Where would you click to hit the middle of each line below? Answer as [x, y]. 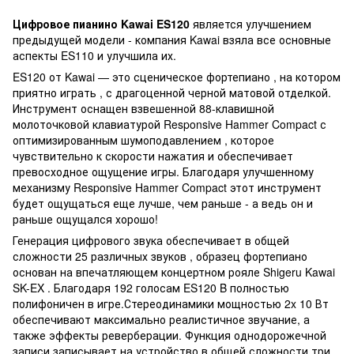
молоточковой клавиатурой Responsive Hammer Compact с [169, 124]
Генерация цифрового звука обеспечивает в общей [151, 240]
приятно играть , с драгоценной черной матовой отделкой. [172, 92]
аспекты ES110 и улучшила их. [94, 55]
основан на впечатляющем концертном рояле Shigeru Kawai [174, 271]
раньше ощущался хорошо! [85, 218]
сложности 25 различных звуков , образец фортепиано [160, 256]
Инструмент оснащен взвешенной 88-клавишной [143, 108]
